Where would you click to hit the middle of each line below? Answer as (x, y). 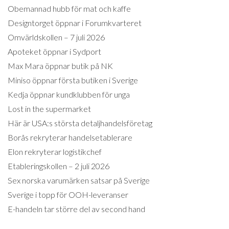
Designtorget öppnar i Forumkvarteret (75, 23)
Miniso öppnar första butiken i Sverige (73, 80)
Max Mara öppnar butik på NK (60, 66)
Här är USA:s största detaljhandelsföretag (80, 123)
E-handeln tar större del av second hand (76, 209)
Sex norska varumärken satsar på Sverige (79, 180)
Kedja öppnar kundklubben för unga (69, 95)
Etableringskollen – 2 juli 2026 (59, 166)
